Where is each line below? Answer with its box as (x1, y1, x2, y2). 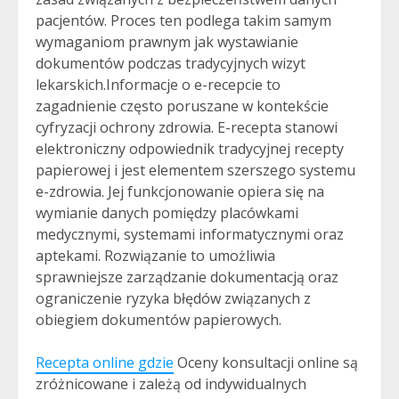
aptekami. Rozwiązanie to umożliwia (36, 246, 275, 265)
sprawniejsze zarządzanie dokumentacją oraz (36, 267, 338, 287)
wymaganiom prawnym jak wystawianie (36, 32, 298, 52)
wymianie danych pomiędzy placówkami (36, 203, 298, 223)
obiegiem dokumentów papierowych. (36, 310, 281, 330)
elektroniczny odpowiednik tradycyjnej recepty (36, 139, 344, 159)
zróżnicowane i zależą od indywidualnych (36, 374, 306, 394)
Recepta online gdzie (36, 353, 174, 372)
